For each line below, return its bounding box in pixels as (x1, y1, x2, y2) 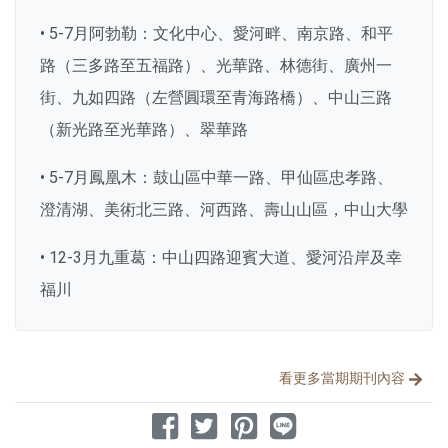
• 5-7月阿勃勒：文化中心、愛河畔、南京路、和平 (40, 24, 393, 44)
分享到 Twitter (188, 412, 295, 432)
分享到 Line (267, 412, 349, 432)
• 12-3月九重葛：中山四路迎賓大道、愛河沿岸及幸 (40, 248, 402, 268)
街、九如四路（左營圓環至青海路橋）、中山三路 (40, 88, 392, 108)
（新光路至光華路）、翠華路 (40, 120, 248, 140)
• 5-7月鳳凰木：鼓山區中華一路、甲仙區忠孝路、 (40, 168, 393, 188)
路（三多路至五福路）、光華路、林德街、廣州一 (40, 56, 392, 76)
